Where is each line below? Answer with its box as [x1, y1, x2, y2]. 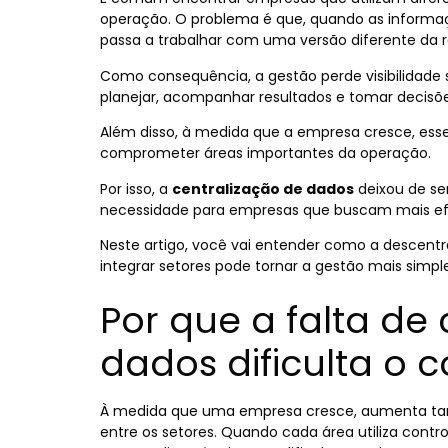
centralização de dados [172, 178, 354, 199]
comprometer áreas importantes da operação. [100, 143, 431, 164]
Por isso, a [100, 178, 172, 199]
